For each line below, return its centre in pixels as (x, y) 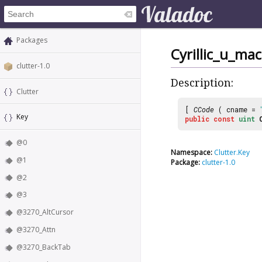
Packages (32, 40)
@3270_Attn (36, 230)
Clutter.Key (232, 152)
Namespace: (192, 152)
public (197, 118)
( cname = (237, 109)
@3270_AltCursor (45, 212)
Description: (202, 83)
